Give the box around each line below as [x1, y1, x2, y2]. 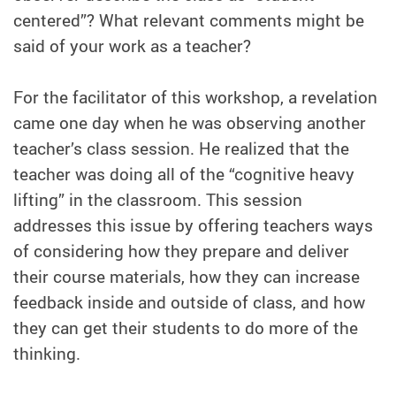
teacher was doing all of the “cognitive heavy [13, 163, 354, 187]
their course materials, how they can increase [13, 265, 360, 289]
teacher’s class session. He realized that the [13, 137, 349, 161]
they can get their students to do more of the [13, 316, 358, 340]
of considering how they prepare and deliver [13, 240, 349, 263]
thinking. [13, 342, 80, 366]
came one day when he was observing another [13, 111, 366, 135]
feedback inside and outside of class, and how [13, 291, 365, 315]
